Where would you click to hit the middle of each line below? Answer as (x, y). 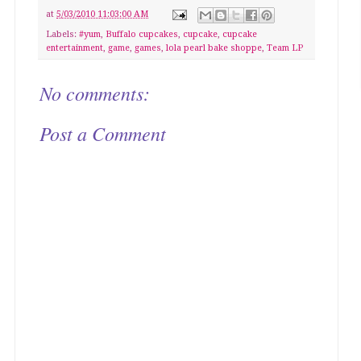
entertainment (75, 48)
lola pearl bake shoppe (214, 48)
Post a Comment (103, 133)
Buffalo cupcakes (142, 34)
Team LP (285, 48)
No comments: (95, 92)
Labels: (62, 34)
